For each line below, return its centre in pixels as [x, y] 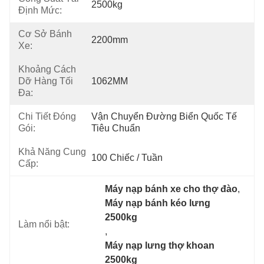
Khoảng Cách [47, 69]
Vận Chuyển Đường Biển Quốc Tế [164, 116]
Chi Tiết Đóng [47, 116]
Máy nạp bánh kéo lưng [158, 203]
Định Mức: [40, 10]
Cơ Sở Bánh [45, 34]
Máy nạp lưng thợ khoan [160, 245]
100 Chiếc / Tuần [127, 158]
